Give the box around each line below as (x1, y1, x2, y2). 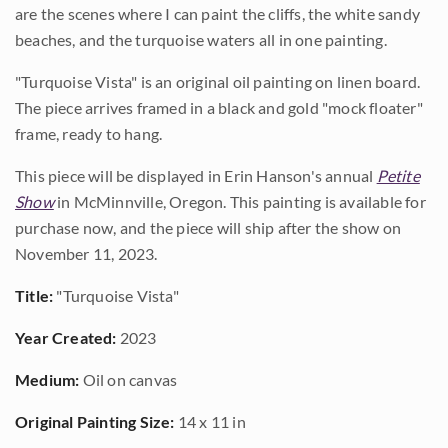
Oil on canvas (79, 370, 178, 389)
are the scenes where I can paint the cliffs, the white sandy (15, 4, 421, 23)
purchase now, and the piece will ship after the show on (15, 218, 402, 237)
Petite (376, 166, 420, 185)
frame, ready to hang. (15, 124, 163, 143)
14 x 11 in (174, 412, 246, 431)
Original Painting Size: (15, 412, 175, 431)
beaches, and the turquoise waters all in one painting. (15, 30, 387, 49)
